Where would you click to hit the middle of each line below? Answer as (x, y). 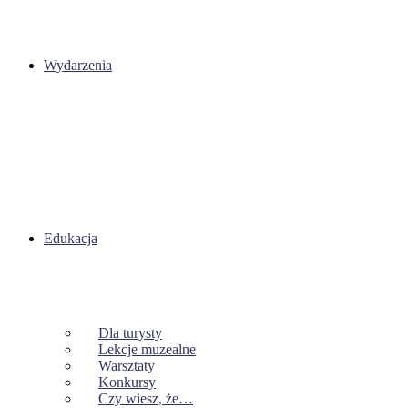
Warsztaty (127, 365)
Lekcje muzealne (147, 349)
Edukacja (71, 238)
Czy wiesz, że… (146, 398)
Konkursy (127, 382)
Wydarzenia (78, 65)
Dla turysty (130, 332)
